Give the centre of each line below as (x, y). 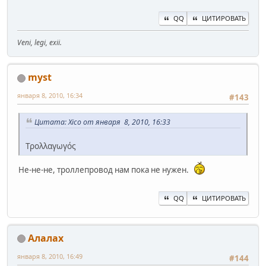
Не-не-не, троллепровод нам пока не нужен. (104, 170)
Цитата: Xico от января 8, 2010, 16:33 (102, 122)
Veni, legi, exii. (39, 43)
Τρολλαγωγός (51, 146)
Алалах (46, 238)
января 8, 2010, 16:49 (50, 256)
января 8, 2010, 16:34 (50, 96)
